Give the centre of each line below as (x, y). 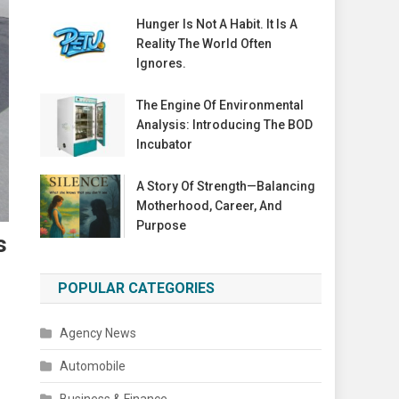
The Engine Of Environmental (220, 106)
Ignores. (161, 63)
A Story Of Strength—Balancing (225, 187)
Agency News (98, 334)
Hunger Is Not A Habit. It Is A (216, 24)
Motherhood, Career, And (209, 206)
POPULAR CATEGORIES (137, 289)
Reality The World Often (204, 44)
